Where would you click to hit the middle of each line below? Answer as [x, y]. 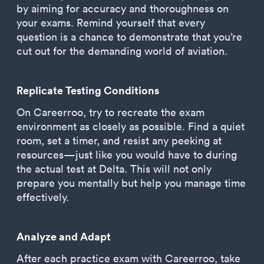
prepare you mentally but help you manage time [131, 183]
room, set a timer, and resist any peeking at [119, 141]
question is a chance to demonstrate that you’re [129, 37]
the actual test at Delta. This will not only [114, 169]
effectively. [43, 197]
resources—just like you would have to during [127, 155]
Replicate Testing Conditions [88, 90]
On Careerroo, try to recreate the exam [110, 112]
